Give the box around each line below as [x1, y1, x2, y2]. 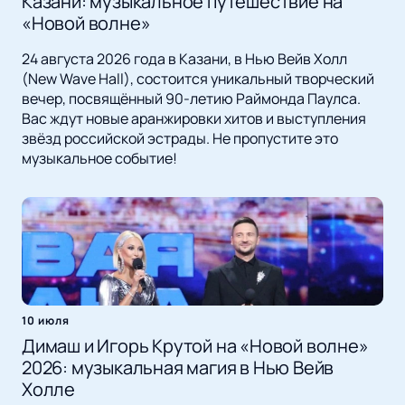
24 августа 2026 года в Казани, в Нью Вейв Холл [22, 49, 347, 70]
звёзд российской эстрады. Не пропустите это [22, 128, 338, 149]
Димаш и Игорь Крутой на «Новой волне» [22, 334, 369, 359]
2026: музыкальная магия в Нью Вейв [22, 355, 334, 381]
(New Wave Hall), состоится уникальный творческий [22, 69, 374, 89]
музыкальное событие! [22, 148, 177, 169]
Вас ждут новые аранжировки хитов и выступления [22, 108, 366, 129]
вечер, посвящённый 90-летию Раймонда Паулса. [22, 89, 361, 109]
